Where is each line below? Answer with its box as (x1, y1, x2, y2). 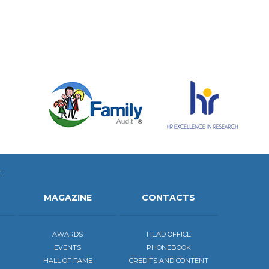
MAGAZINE (43, 192, 92, 203)
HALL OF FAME (43, 256, 92, 265)
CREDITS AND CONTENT (128, 256, 208, 265)
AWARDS (52, 229, 83, 238)
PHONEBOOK (146, 243, 191, 252)
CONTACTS (142, 192, 196, 203)
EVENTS (54, 243, 82, 252)
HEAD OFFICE (146, 229, 191, 238)
